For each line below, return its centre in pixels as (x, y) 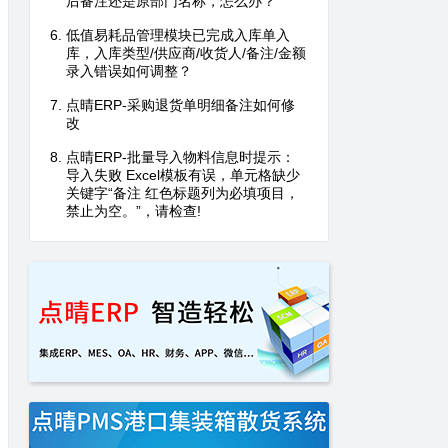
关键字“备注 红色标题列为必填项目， (182, 193)
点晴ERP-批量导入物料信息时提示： (180, 157)
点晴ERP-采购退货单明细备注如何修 (180, 105)
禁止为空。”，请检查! (133, 211)
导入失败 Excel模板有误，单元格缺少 (183, 175)
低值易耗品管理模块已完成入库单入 (178, 35)
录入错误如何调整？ (129, 71)
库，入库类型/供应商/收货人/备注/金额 (186, 53)
